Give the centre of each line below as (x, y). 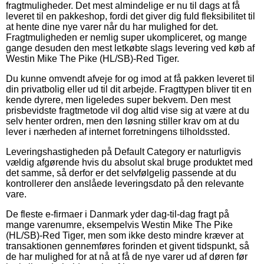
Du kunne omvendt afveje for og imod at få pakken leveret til (130, 78)
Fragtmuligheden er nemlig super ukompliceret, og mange (126, 37)
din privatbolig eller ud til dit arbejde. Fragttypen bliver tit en (129, 89)
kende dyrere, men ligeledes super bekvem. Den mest (118, 100)
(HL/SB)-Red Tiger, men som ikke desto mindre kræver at (125, 235)
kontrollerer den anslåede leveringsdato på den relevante (125, 183)
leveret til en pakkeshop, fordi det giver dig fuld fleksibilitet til (131, 16)
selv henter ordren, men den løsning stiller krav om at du (123, 121)
